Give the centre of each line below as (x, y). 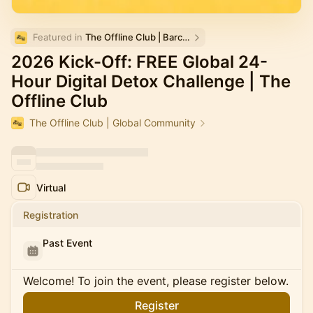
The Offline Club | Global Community (112, 123)
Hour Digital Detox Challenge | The (151, 81)
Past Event (67, 243)
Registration (51, 215)
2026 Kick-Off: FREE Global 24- (139, 62)
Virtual (51, 187)
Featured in (59, 37)
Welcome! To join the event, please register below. (156, 281)
